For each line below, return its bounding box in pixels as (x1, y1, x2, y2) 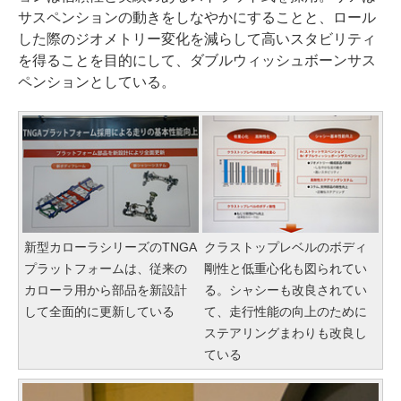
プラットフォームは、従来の (24, 261, 187, 277)
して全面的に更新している (24, 304, 175, 320)
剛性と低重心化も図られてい (204, 261, 367, 277)
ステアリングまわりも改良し (204, 326, 367, 341)
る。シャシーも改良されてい (204, 283, 367, 298)
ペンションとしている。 (18, 73, 175, 90)
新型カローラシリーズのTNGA (24, 240, 197, 255)
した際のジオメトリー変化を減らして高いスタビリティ (18, 30, 376, 47)
